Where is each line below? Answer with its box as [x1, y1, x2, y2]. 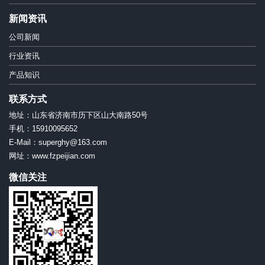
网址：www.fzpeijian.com [9, 151, 95, 161]
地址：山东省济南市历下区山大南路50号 [9, 111, 156, 120]
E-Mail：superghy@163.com [9, 138, 107, 147]
